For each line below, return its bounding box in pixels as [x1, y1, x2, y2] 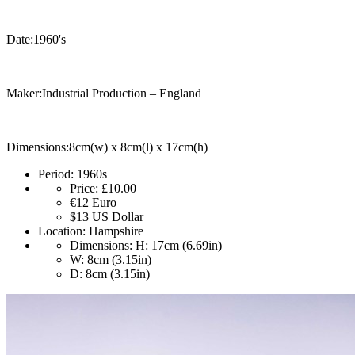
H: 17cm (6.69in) [132, 239, 222, 253]
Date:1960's [6, 32, 66, 47]
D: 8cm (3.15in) [70, 267, 150, 281]
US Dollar [92, 210, 143, 224]
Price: [70, 181, 98, 196]
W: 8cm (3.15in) [70, 253, 151, 267]
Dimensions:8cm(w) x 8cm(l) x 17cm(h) [6, 140, 208, 155]
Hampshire [86, 224, 143, 239]
